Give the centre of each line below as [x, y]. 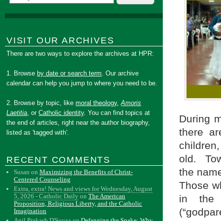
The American [107, 196]
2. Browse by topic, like [41, 103]
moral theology [96, 103]
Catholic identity [61, 113]
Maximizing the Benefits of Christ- [86, 172]
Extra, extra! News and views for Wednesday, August [83, 189]
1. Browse [22, 73]
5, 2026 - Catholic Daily [46, 196]
